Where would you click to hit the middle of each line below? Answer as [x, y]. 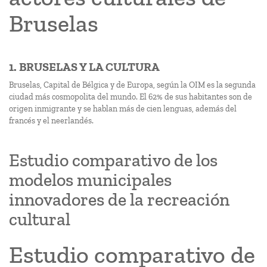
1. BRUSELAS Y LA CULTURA [84, 67]
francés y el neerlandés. [51, 121]
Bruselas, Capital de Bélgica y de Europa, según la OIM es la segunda [132, 85]
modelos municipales [90, 180]
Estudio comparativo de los [113, 160]
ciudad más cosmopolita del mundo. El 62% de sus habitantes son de [131, 97]
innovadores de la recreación [119, 200]
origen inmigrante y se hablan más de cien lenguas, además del [123, 109]
